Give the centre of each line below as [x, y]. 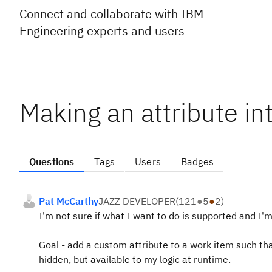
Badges [197, 161]
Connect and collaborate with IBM [111, 14]
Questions [52, 161]
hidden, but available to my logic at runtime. [135, 259]
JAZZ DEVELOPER [137, 201]
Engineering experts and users [102, 31]
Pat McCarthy [69, 201]
